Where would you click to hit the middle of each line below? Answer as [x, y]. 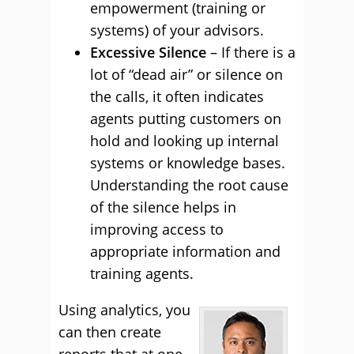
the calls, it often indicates [177, 96]
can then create [110, 332]
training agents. [142, 273]
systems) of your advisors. [177, 30]
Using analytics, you [124, 310]
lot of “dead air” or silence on [186, 74]
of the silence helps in [163, 207]
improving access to [157, 229]
